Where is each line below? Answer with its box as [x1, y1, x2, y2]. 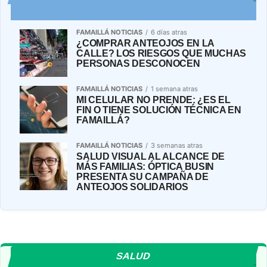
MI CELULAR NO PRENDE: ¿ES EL [76, 94, 231, 105]
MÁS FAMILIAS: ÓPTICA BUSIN [76, 161, 215, 172]
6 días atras [151, 27, 188, 36]
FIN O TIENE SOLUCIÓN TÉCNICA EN [76, 104, 241, 115]
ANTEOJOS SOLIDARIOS [76, 181, 188, 192]
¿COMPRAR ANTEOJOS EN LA [76, 38, 214, 48]
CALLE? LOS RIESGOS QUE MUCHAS [76, 48, 247, 58]
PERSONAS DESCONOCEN [76, 58, 200, 69]
